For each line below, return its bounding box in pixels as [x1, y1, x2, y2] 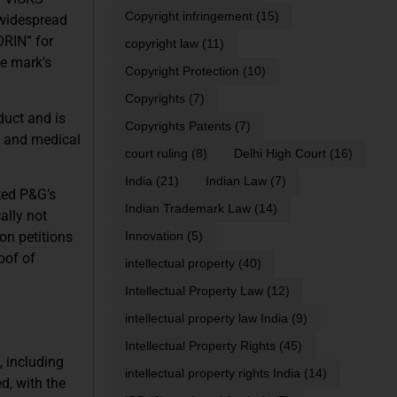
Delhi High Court [234, 146, 326, 161]
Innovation [125, 229, 183, 244]
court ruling [125, 146, 188, 161]
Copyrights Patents [125, 119, 231, 134]
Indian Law [206, 174, 267, 189]
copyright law [125, 36, 198, 51]
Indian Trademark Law [125, 201, 251, 216]
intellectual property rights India [125, 366, 300, 381]
